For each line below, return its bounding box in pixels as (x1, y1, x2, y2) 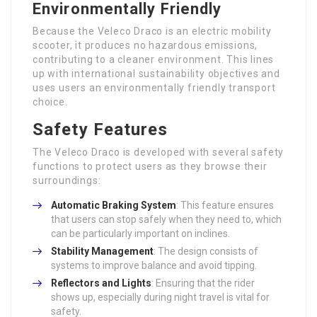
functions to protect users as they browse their (33, 161, 267, 173)
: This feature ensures (176, 200, 274, 212)
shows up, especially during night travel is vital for (51, 292, 270, 304)
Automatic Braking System (51, 200, 176, 212)
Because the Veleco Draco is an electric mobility (33, 25, 272, 38)
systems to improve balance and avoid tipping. (51, 260, 257, 272)
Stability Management (51, 246, 154, 258)
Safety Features (33, 120, 168, 140)
